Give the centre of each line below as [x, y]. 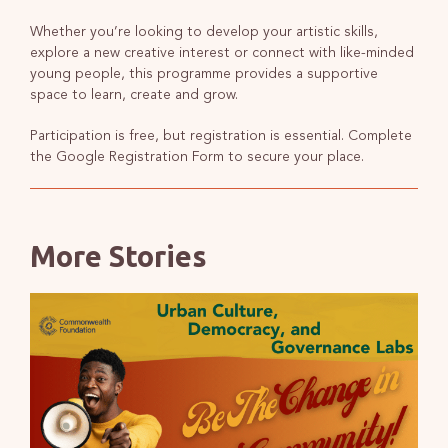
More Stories [118, 255]
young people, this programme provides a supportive [203, 73]
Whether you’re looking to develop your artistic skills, [203, 31]
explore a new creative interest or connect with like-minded [221, 52]
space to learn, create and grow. [133, 94]
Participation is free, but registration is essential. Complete [220, 135]
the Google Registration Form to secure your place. [196, 156]
